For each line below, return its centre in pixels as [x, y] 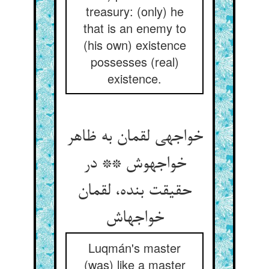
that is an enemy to [134, 28]
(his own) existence [134, 45]
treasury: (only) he [134, 11]
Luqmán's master [134, 248]
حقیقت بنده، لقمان [134, 192]
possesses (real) [134, 62]
